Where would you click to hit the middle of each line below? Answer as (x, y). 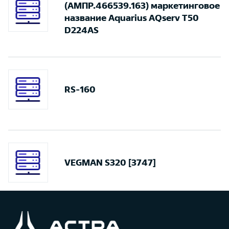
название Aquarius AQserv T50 (132, 18)
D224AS (82, 30)
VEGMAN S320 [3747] (110, 162)
